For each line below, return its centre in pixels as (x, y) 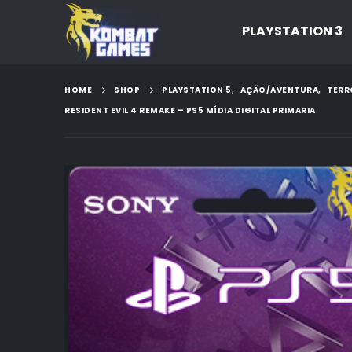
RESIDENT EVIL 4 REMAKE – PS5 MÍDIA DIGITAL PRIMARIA (190, 110)
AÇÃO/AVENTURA (279, 90)
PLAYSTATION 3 (292, 31)
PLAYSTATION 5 (197, 90)
